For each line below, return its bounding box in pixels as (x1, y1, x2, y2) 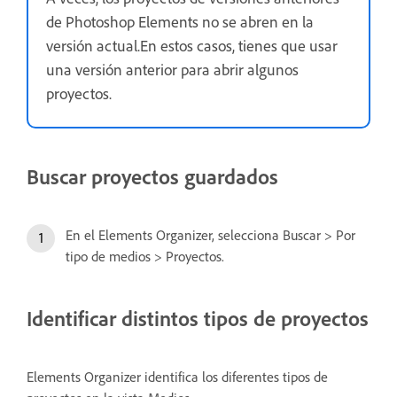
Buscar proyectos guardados (27, 162, 278, 190)
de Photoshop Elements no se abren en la (46, 11, 314, 31)
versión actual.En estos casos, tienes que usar (46, 35, 338, 55)
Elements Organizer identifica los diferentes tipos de (27, 367, 328, 385)
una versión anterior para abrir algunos (46, 58, 299, 79)
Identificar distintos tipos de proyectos (27, 304, 369, 331)
